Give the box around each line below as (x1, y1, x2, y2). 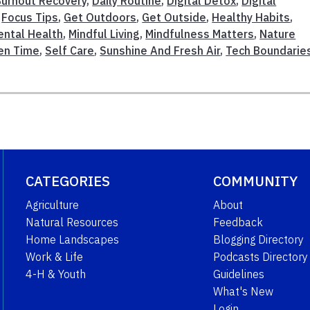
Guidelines (212, 266, 264, 281)
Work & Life (25, 249, 83, 264)
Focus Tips (1, 10, 59, 24)
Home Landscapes (25, 232, 119, 246)
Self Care (45, 43, 95, 57)
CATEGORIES (25, 171, 110, 190)
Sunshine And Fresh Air (100, 43, 221, 57)
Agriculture (25, 197, 79, 212)
